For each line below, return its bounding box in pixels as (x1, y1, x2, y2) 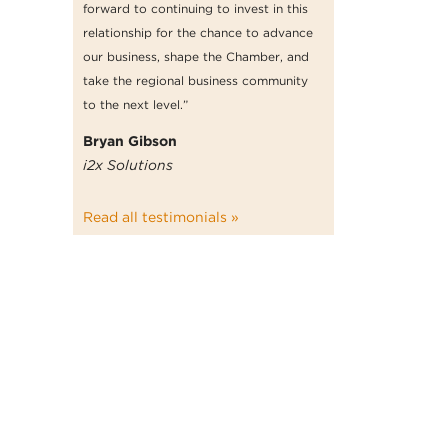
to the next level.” (83, 96, 188, 112)
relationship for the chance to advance (83, 24, 313, 40)
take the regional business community (83, 72, 308, 88)
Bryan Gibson (83, 132, 177, 149)
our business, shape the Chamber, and (83, 48, 309, 64)
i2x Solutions (83, 156, 173, 173)
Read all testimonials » (83, 208, 239, 225)
